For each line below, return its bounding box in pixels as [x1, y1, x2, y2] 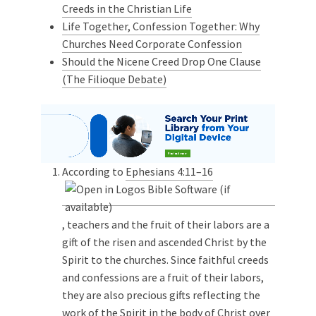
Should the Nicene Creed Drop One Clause [62, 54, 261, 68]
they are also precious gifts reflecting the [62, 287, 260, 302]
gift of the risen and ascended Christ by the [62, 234, 267, 249]
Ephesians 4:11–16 [126, 164, 213, 178]
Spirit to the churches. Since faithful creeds [62, 252, 269, 267]
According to [62, 164, 126, 178]
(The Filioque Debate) [62, 71, 166, 86]
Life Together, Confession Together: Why [62, 18, 260, 33]
